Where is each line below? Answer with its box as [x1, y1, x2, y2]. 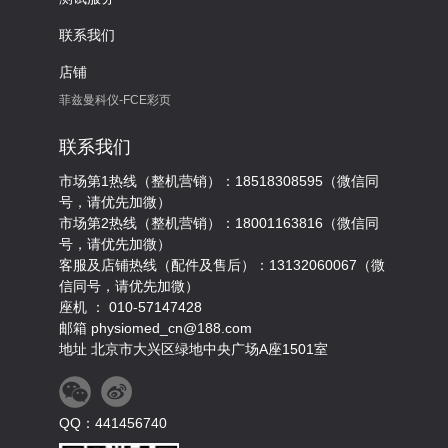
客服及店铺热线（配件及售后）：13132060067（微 [59, 257, 385, 273]
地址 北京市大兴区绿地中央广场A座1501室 [59, 341, 328, 357]
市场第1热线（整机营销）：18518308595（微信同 [59, 173, 379, 189]
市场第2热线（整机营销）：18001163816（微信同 [59, 215, 379, 231]
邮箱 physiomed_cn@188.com [59, 320, 252, 336]
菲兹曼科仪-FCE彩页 [59, 93, 171, 107]
